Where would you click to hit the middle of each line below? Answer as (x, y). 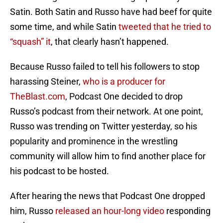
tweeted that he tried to (165, 27)
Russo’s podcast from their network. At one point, (107, 111)
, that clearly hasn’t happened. (110, 42)
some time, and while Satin (64, 27)
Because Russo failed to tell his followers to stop (105, 67)
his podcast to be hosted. (59, 171)
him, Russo (33, 211)
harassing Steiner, (46, 82)
